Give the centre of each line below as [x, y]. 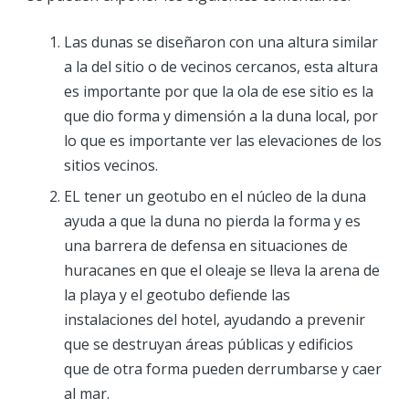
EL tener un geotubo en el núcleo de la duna [215, 196]
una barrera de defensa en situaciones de [206, 245]
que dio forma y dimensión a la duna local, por [221, 116]
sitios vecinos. [111, 166]
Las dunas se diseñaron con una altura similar [221, 42]
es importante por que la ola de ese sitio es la [219, 92]
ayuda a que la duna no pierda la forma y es [212, 220]
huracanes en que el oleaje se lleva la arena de [222, 270]
